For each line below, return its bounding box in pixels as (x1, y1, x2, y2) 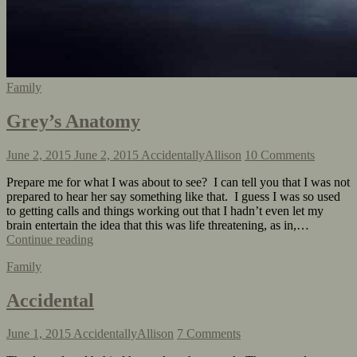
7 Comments (177, 327, 241, 341)
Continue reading (6, 232, 93, 246)
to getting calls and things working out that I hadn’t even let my (6, 203, 324, 218)
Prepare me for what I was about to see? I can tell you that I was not (6, 175, 350, 189)
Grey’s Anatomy (6, 110, 140, 131)
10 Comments (245, 147, 315, 162)
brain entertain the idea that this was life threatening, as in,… (6, 218, 309, 232)
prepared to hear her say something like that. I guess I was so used (6, 189, 340, 203)
